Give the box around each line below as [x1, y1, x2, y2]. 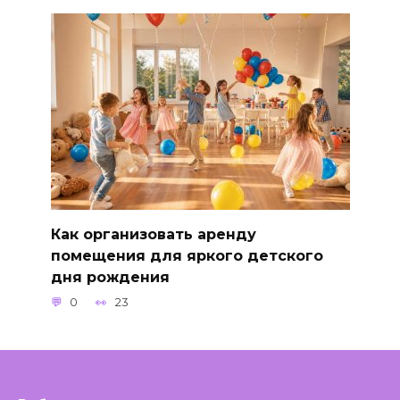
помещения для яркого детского [50, 246, 323, 264]
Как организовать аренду [50, 225, 256, 243]
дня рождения [50, 268, 170, 286]
